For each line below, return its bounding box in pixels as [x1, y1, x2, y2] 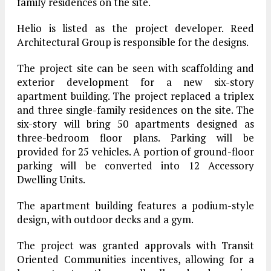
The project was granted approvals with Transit [17, 238, 254, 253]
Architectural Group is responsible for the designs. [17, 35, 249, 50]
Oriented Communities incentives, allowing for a [17, 252, 254, 267]
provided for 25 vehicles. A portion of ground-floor [17, 145, 254, 159]
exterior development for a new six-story [17, 75, 254, 90]
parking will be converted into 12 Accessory [17, 158, 254, 173]
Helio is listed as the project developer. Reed [17, 21, 254, 36]
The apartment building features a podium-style [17, 198, 254, 213]
